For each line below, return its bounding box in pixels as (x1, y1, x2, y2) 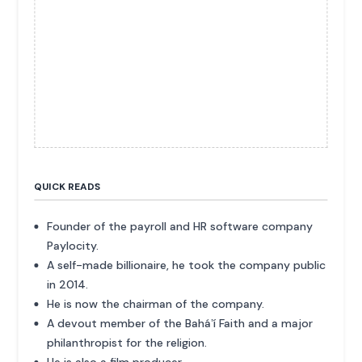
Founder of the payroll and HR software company (47, 218, 314, 234)
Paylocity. (47, 238, 99, 253)
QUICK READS (34, 179, 101, 193)
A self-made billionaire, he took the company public (47, 257, 326, 272)
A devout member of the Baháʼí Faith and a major (47, 315, 314, 330)
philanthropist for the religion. (47, 335, 208, 350)
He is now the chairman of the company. (47, 296, 265, 311)
